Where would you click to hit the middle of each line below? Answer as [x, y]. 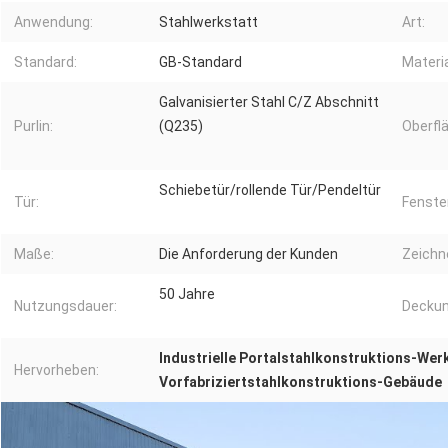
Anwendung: [53, 22]
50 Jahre [187, 294]
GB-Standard [200, 62]
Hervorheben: [56, 370]
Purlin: [33, 126]
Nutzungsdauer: [65, 306]
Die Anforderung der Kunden [248, 254]
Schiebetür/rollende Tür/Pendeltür [270, 190]
